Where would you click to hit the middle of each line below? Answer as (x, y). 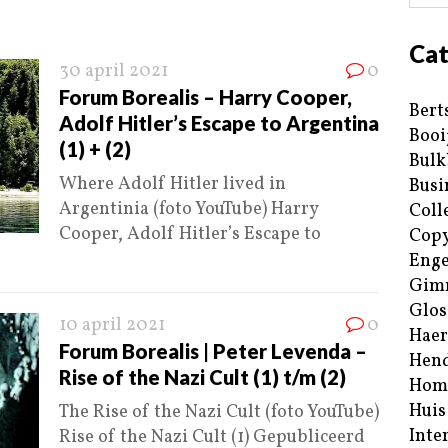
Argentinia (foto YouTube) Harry (188, 210)
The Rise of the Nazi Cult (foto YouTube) (219, 413)
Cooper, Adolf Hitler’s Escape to (190, 235)
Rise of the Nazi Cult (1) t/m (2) (202, 377)
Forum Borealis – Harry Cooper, (205, 97)
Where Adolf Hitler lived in (172, 185)
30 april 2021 (113, 72)
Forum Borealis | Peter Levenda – (213, 351)
